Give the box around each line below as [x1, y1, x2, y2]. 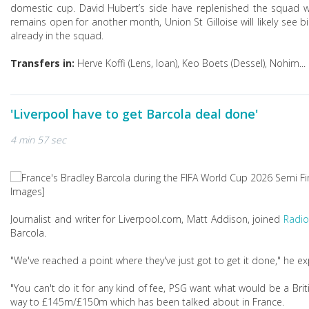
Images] [10, 185, 45, 198]
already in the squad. [10, 29, 103, 42]
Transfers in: [10, 57, 74, 70]
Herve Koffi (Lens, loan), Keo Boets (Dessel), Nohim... [74, 57, 306, 70]
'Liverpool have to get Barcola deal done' [10, 106, 258, 122]
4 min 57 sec [10, 133, 66, 146]
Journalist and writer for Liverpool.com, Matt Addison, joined [10, 212, 284, 226]
